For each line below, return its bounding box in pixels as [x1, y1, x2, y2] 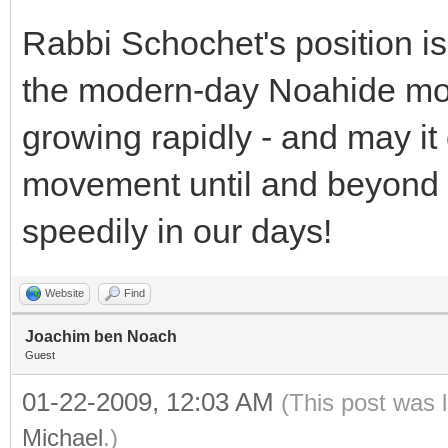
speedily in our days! [22, 212, 332, 250]
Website [45, 287, 84, 299]
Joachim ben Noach [25, 328, 177, 345]
